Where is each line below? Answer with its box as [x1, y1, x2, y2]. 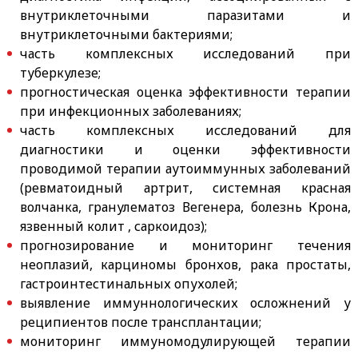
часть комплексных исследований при [19, 44, 352, 62]
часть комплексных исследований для [19, 121, 352, 139]
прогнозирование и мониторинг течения [19, 236, 352, 254]
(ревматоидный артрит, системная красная [19, 178, 352, 197]
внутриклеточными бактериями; [19, 25, 233, 43]
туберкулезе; [19, 63, 101, 82]
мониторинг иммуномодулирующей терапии [19, 332, 352, 350]
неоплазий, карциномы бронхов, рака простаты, [19, 255, 352, 273]
